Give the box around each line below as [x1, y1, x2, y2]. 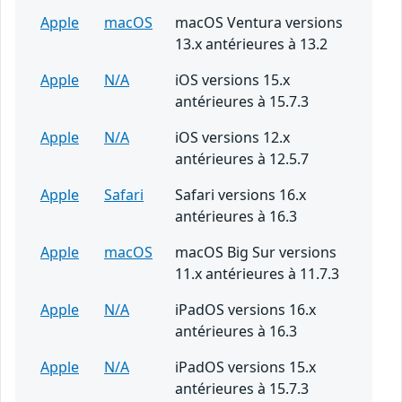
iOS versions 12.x [175, 127, 290, 148]
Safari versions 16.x [175, 185, 306, 205]
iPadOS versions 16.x [175, 300, 316, 320]
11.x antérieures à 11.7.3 [175, 264, 339, 284]
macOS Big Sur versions [175, 242, 336, 263]
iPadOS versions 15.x [175, 357, 316, 378]
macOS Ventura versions [175, 13, 343, 33]
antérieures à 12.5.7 [175, 149, 309, 170]
